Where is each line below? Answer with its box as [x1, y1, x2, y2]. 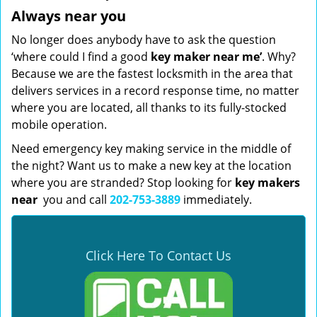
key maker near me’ [151, 49, 262, 64]
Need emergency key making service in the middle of [11, 141, 291, 156]
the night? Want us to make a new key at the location [11, 158, 292, 173]
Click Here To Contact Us [86, 247, 231, 264]
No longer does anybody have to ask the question [11, 32, 276, 47]
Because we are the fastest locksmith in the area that [11, 66, 293, 81]
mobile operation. [11, 117, 107, 132]
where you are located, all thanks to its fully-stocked [11, 100, 287, 115]
